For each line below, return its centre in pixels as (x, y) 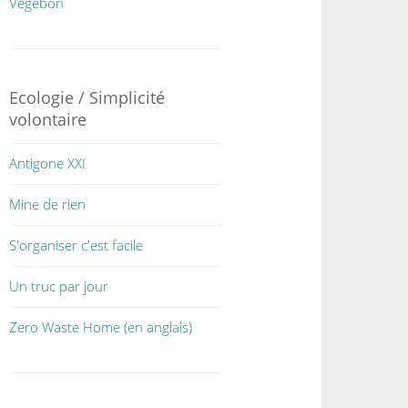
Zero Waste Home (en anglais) (101, 327)
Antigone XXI (48, 163)
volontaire (48, 119)
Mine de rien (48, 204)
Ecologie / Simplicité (87, 97)
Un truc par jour (59, 286)
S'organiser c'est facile (76, 245)
